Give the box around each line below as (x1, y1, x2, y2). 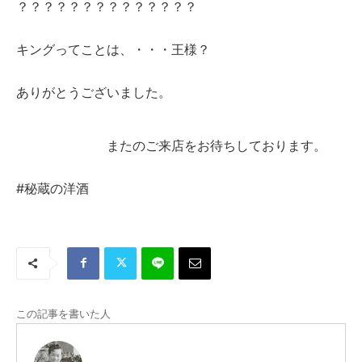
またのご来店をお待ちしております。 (16, 137, 326, 154)
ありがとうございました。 (16, 83, 171, 100)
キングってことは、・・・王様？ (16, 40, 210, 57)
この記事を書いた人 (16, 305, 111, 321)
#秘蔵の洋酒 (16, 179, 89, 196)
